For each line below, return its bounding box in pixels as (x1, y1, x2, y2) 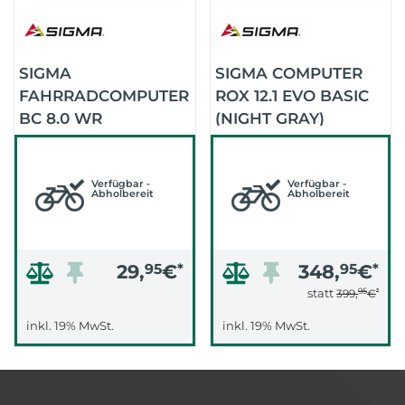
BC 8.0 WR (19, 109, 102, 127)
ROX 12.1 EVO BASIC (214, 87, 369, 105)
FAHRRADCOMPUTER (19, 87, 189, 105)
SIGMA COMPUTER (214, 64, 363, 82)
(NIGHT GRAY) (214, 109, 325, 127)
